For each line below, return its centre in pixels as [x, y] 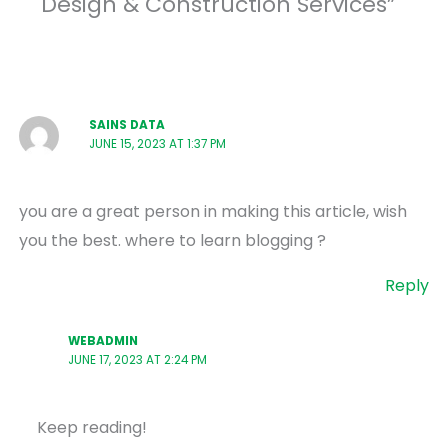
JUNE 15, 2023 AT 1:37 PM [158, 144]
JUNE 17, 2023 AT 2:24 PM [137, 360]
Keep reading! [92, 428]
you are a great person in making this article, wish [212, 212]
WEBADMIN [102, 341]
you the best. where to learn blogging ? [172, 241]
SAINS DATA [127, 125]
